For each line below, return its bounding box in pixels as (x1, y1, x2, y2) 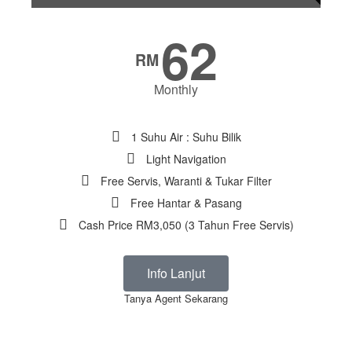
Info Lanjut (147, 264, 205, 283)
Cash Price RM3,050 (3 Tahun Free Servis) (78, 217, 294, 233)
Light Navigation (145, 151, 226, 167)
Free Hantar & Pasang (130, 195, 242, 211)
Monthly (154, 80, 198, 99)
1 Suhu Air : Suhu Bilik (130, 129, 241, 145)
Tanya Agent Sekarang (124, 291, 228, 306)
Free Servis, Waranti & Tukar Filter (100, 173, 272, 189)
